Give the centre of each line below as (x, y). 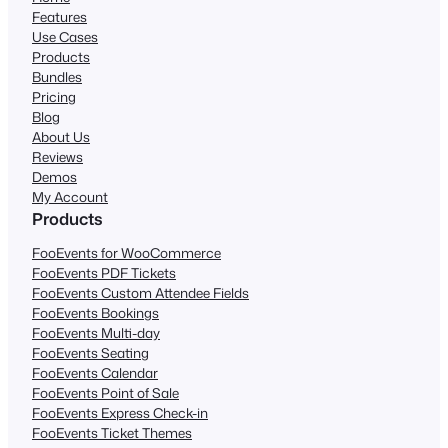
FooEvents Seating (90, 352)
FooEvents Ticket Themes (112, 432)
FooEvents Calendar (95, 372)
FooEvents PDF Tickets (104, 272)
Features (59, 17)
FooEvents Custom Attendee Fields (140, 292)
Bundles (57, 77)
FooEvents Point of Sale (105, 392)
